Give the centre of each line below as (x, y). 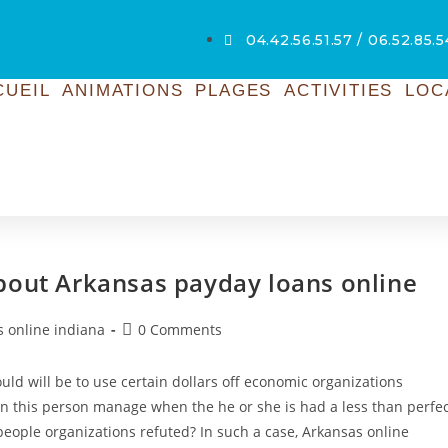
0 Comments (180, 329)
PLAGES (234, 90)
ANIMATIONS (123, 90)
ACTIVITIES (339, 90)
